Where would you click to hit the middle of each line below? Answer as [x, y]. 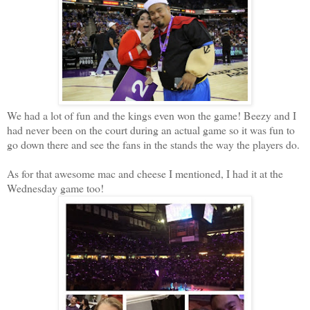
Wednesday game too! [55, 188]
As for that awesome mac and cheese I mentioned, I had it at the [145, 173]
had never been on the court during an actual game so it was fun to [151, 129]
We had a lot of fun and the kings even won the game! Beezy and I [152, 115]
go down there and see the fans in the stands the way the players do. [153, 144]
